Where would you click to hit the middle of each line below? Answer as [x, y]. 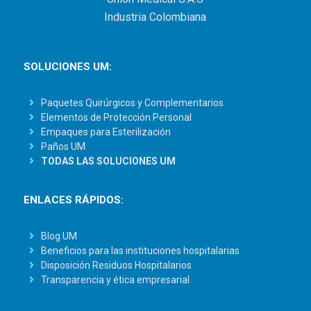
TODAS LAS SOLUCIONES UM [109, 161]
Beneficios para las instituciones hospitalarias [141, 250]
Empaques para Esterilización [106, 132]
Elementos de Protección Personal [117, 117]
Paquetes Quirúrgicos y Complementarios [133, 102]
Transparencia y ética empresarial [116, 279]
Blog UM [59, 236]
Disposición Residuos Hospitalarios [117, 265]
